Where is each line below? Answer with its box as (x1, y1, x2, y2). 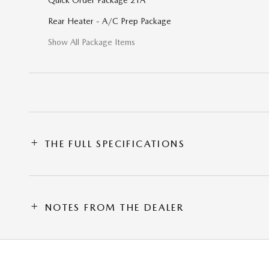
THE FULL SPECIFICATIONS (44, 138, 186, 150)
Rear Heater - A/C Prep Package (48, 16, 171, 26)
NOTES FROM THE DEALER (44, 201, 184, 213)
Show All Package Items (48, 37, 135, 47)
